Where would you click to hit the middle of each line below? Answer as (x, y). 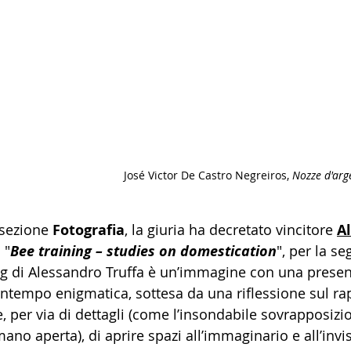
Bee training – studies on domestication (143, 251)
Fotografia (89, 230)
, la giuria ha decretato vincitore (231, 229)
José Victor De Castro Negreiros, (208, 175)
